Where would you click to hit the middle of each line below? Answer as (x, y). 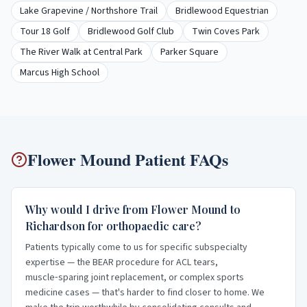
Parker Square (189, 52)
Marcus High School (60, 73)
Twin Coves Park (226, 32)
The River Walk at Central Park (81, 52)
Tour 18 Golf (45, 32)
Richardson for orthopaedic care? (113, 226)
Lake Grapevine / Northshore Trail (89, 11)
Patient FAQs (180, 159)
